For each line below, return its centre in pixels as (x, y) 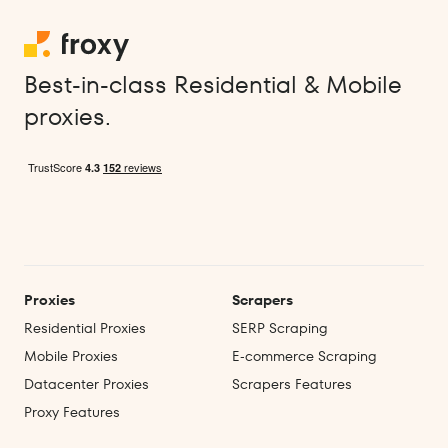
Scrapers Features (292, 384)
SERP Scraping (280, 328)
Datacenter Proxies (86, 384)
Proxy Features (72, 412)
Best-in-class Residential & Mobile (213, 85)
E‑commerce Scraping (304, 356)
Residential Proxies (85, 328)
